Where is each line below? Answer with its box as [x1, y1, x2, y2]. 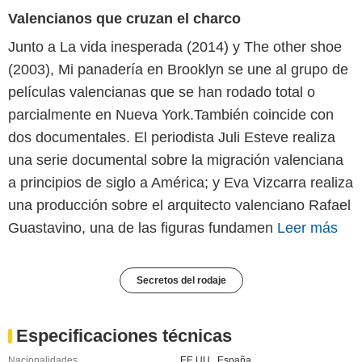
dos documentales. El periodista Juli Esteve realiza [8, 128, 335, 145]
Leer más [277, 219, 338, 236]
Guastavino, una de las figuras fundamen [8, 219, 277, 236]
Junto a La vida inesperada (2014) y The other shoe [8, 38, 342, 55]
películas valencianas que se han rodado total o [8, 83, 315, 100]
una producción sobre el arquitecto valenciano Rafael [8, 196, 351, 213]
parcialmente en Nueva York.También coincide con [8, 106, 334, 123]
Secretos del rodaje [136, 274, 226, 286]
